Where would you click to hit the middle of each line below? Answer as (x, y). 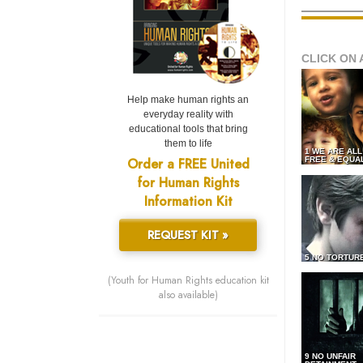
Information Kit (188, 202)
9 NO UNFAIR (330, 357)
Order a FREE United (188, 164)
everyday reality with (188, 115)
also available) (188, 295)
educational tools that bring (188, 129)
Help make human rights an (188, 100)
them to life (188, 144)
